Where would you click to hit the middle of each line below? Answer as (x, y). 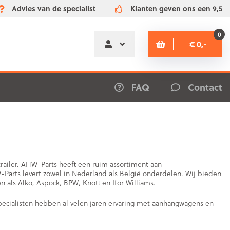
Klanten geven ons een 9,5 (176, 8)
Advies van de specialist (54, 8)
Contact (205, 87)
